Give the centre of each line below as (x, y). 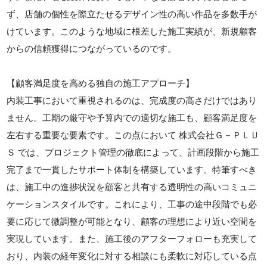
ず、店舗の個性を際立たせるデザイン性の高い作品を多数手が (132, 14)
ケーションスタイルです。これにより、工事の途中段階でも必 (132, 204)
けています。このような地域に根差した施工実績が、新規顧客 (132, 31)
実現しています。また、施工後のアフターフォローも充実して (132, 238)
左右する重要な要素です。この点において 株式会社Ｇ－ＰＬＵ (133, 135)
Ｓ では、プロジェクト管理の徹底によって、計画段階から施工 (133, 152)
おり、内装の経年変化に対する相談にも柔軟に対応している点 (132, 256)
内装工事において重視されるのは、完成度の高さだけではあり (132, 100)
